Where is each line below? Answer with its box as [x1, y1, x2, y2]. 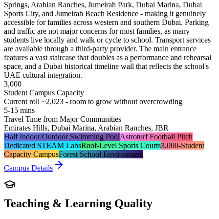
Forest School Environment [59, 150, 143, 158]
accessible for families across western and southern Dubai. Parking [4, 18, 209, 26]
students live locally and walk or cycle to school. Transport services [4, 35, 211, 44]
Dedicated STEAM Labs [4, 141, 81, 150]
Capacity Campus [4, 150, 59, 158]
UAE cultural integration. [4, 70, 82, 79]
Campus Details [4, 163, 53, 172]
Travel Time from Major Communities [4, 114, 121, 123]
